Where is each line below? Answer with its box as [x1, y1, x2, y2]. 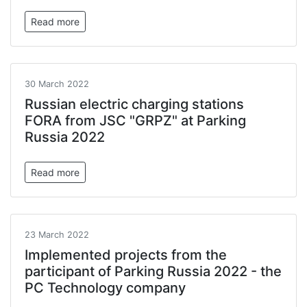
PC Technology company [25, 280, 186, 296]
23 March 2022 [25, 230, 89, 240]
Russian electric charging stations [25, 96, 244, 112]
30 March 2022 [25, 79, 89, 89]
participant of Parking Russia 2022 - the [25, 263, 282, 280]
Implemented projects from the [25, 247, 227, 263]
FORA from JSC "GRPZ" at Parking [25, 112, 246, 129]
